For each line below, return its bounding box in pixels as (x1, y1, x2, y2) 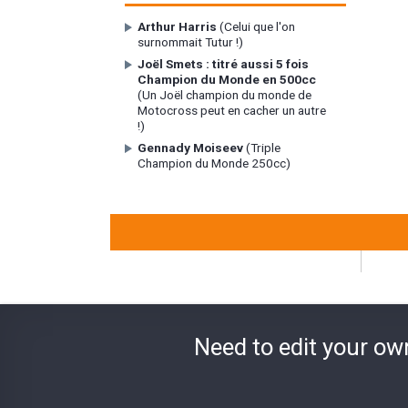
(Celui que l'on (217, 18, 296, 34)
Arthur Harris (138, 18, 218, 34)
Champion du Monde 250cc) (138, 156, 291, 171)
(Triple (243, 140, 281, 156)
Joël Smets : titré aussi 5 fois (138, 56, 310, 72)
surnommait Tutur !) (138, 34, 244, 49)
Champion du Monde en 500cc (138, 72, 317, 87)
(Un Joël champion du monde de (138, 87, 312, 103)
